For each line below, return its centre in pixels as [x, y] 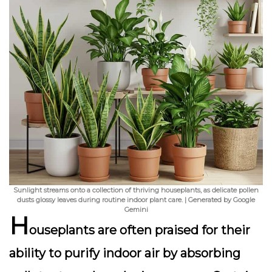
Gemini [136, 209]
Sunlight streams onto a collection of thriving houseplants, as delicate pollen [136, 190]
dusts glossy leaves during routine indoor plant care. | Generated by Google [136, 200]
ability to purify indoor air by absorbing [125, 253]
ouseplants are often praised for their [140, 230]
